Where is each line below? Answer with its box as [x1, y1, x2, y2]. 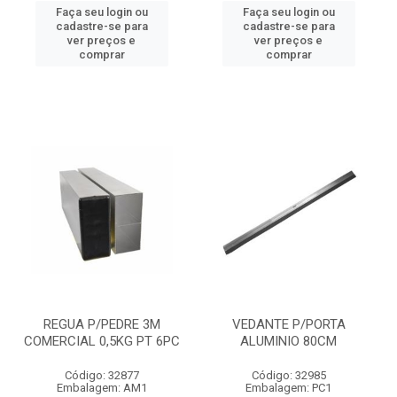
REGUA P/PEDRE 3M [43, 316, 160, 332]
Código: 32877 [64, 369, 139, 382]
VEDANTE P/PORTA [231, 316, 346, 332]
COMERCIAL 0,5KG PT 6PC [23, 333, 180, 349]
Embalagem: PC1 [245, 381, 331, 394]
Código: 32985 [251, 369, 326, 382]
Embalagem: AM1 [56, 381, 147, 394]
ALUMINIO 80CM [240, 333, 337, 349]
